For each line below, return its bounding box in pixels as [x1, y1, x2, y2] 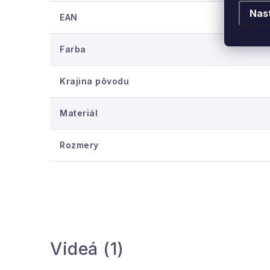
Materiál [60, 108, 98, 118]
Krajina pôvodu [60, 76, 129, 86]
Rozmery [60, 140, 99, 150]
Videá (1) [50, 238, 124, 259]
